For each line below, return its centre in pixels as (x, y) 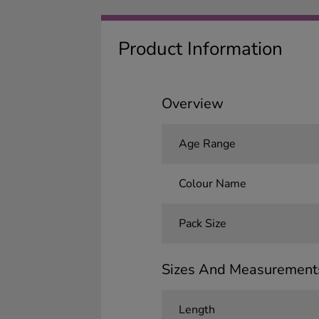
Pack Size (202, 224)
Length (197, 310)
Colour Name (212, 184)
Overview (192, 104)
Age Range (207, 144)
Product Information (200, 49)
